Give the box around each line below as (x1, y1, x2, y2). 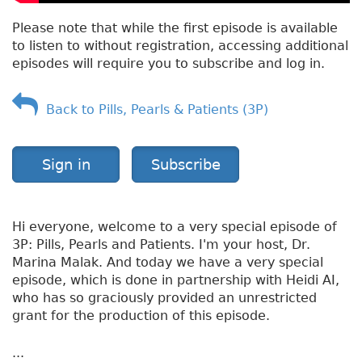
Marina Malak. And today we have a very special (12, 254, 323, 270)
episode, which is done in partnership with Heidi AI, (12, 271, 339, 288)
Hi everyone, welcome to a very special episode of (12, 218, 337, 234)
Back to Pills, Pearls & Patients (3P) (38, 101, 268, 117)
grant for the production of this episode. (12, 307, 270, 323)
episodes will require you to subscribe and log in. (12, 55, 325, 71)
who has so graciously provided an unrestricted (12, 289, 317, 305)
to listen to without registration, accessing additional (12, 37, 348, 53)
